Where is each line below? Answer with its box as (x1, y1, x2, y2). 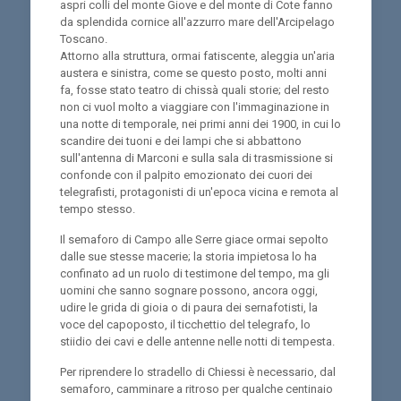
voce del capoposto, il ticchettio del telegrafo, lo (59, 318, 311, 331)
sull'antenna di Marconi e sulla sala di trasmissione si (59, 151, 333, 165)
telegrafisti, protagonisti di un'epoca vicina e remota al (59, 185, 338, 199)
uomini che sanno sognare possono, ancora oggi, (59, 284, 318, 297)
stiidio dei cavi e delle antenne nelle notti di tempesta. (59, 335, 335, 348)
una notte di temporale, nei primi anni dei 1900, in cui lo (59, 117, 341, 131)
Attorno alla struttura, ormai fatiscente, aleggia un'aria (59, 49, 335, 63)
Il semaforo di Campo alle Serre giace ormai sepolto (59, 233, 328, 246)
